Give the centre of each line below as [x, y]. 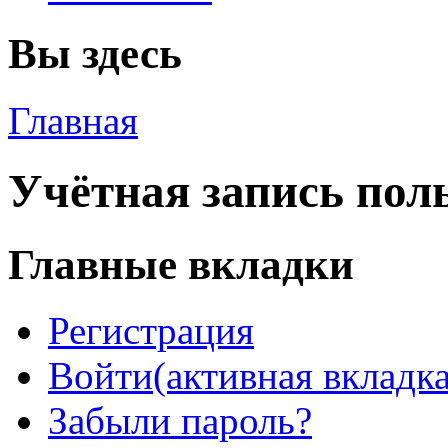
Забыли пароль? [180, 421]
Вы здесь [95, 53]
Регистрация [151, 331]
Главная [73, 120]
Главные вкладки [181, 264]
